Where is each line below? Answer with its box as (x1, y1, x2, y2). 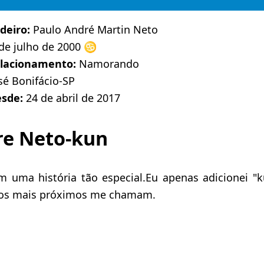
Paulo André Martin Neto (30, 22, 158, 37)
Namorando (76, 56, 139, 71)
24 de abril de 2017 (23, 90, 120, 105)
